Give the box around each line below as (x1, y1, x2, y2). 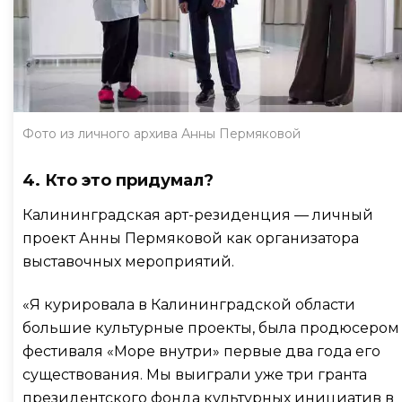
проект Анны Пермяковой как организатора (22, 229, 359, 247)
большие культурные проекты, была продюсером (22, 319, 399, 336)
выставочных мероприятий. (22, 252, 238, 270)
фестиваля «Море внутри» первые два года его (22, 342, 380, 360)
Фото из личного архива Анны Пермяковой (22, 125, 301, 142)
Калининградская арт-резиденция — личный (22, 205, 373, 223)
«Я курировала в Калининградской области (22, 295, 355, 313)
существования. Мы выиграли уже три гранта (22, 365, 367, 383)
